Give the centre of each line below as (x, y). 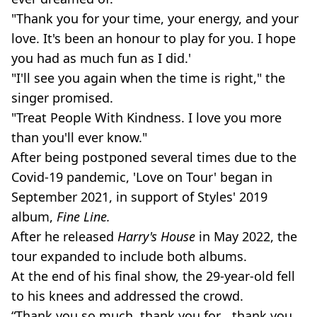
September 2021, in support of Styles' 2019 (139, 197)
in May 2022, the (246, 236)
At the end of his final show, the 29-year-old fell (153, 276)
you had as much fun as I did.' (101, 58)
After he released (64, 236)
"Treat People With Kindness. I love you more (146, 117)
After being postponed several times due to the (154, 157)
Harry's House (156, 236)
